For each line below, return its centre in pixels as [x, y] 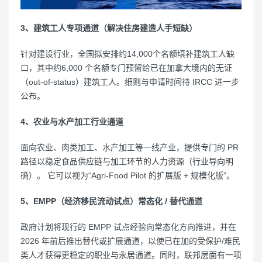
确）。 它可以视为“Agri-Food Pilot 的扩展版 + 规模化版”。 [127, 175]
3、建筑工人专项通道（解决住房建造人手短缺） [109, 28]
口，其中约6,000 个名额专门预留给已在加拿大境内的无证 [126, 68]
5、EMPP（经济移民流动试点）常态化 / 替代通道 [111, 201]
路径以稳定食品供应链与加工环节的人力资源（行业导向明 [127, 161]
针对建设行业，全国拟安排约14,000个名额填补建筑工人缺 [127, 54]
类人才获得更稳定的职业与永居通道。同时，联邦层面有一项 [131, 255]
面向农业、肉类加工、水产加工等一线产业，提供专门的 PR [130, 147]
